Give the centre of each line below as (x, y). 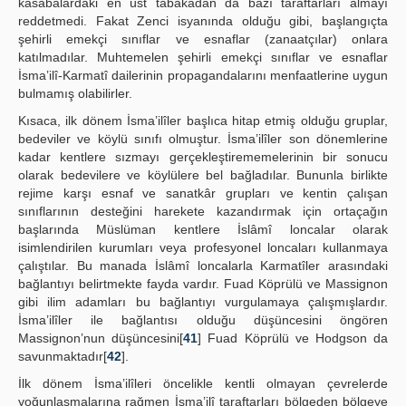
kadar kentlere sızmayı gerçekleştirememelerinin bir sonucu (203, 157)
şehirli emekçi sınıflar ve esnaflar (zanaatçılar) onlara (203, 39)
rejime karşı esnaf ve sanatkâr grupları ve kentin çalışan (203, 193)
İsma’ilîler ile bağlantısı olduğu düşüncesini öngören (203, 320)
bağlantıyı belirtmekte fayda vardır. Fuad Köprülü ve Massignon (203, 284)
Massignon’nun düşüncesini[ (101, 338)
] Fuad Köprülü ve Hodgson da (293, 338)
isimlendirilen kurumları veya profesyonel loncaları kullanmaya (203, 247)
